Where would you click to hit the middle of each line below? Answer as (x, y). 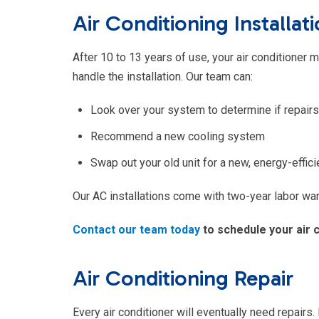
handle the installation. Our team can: (163, 77)
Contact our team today (136, 230)
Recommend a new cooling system (178, 137)
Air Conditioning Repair (183, 278)
